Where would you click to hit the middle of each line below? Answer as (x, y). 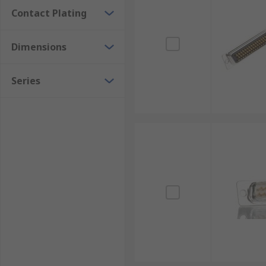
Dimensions (39, 47)
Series (26, 81)
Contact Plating (49, 13)
